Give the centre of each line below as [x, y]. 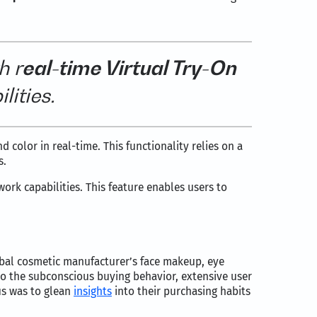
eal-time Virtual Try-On [129, 68]
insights [93, 292]
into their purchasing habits [181, 292]
